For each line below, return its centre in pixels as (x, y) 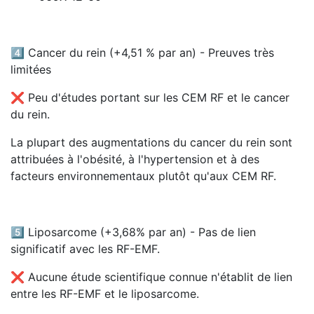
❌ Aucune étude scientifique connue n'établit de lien (151, 277)
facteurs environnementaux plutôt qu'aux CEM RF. (143, 176)
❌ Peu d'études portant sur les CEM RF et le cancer (150, 97)
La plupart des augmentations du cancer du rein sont (151, 142)
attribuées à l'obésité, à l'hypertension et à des (135, 159)
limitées (31, 69)
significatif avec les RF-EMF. (85, 249)
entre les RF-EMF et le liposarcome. (105, 294)
